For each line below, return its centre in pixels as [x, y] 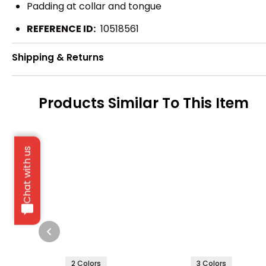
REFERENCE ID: [61, 28]
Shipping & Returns [58, 58]
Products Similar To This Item [144, 103]
